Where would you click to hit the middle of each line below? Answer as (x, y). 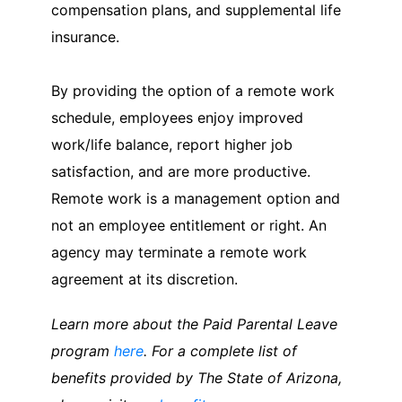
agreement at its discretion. (144, 279)
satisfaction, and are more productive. (181, 171)
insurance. (85, 36)
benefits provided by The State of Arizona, (197, 377)
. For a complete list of (220, 350)
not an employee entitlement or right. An (189, 225)
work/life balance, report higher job (172, 144)
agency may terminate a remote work (179, 252)
